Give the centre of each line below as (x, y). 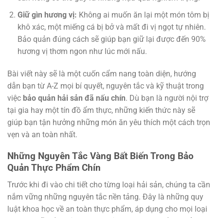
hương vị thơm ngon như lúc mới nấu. (82, 51)
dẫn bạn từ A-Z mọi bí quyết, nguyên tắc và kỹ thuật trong (106, 86)
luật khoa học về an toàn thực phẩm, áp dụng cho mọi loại (107, 209)
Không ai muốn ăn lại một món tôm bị (143, 15)
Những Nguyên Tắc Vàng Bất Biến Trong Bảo (100, 156)
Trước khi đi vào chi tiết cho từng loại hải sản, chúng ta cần (109, 184)
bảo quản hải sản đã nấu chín (74, 98)
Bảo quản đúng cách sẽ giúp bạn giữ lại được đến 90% (111, 39)
